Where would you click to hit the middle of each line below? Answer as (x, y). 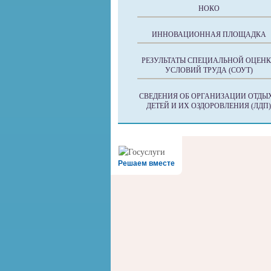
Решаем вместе (146, 163)
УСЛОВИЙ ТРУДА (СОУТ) (209, 70)
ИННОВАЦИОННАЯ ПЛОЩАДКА (209, 34)
